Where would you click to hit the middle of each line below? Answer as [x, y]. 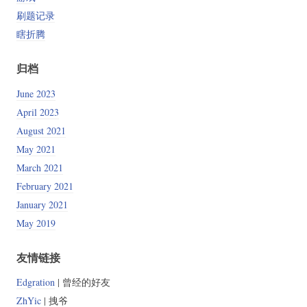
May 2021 [36, 149]
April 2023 [37, 112]
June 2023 [36, 93]
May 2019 [36, 223]
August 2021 [41, 130]
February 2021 [45, 186]
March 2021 [39, 167]
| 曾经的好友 [82, 282]
